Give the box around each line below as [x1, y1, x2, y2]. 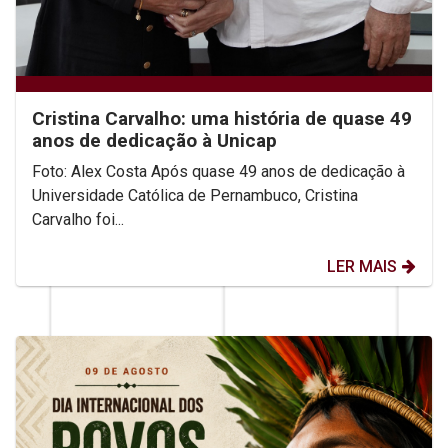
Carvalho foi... [32, 210, 124, 230]
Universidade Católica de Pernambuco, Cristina [32, 186, 358, 206]
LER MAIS [327, 257, 397, 277]
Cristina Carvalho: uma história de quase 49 [32, 107, 412, 131]
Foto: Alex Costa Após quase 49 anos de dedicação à [32, 162, 405, 182]
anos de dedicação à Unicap [32, 129, 277, 153]
